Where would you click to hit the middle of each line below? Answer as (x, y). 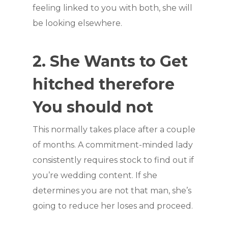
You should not (93, 107)
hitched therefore (104, 84)
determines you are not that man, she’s (112, 191)
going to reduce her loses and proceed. (113, 206)
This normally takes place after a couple (114, 130)
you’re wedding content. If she (95, 175)
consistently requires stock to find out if (113, 160)
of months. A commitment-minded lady (113, 145)
